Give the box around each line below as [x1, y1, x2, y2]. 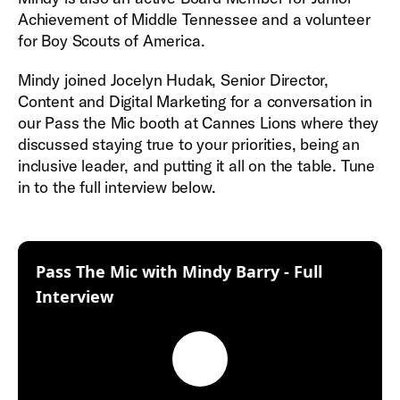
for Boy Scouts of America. [18, 30, 205, 51]
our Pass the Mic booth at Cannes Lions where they [18, 112, 379, 133]
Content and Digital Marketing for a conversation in [18, 91, 372, 112]
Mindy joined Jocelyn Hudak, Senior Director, [18, 70, 329, 90]
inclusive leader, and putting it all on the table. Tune [18, 155, 376, 176]
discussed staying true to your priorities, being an [18, 134, 360, 154]
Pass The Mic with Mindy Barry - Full [36, 261, 322, 282]
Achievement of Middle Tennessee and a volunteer [18, 9, 371, 29]
